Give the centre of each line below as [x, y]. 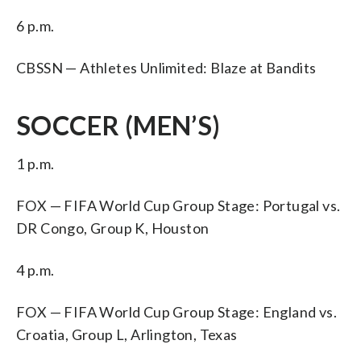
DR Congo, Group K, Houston [113, 228]
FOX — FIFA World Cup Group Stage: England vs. [176, 311]
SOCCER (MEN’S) [118, 125]
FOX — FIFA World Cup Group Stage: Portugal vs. [178, 205]
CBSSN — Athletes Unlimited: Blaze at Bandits [166, 67]
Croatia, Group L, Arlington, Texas [127, 334]
